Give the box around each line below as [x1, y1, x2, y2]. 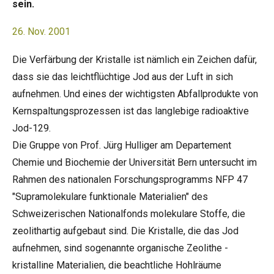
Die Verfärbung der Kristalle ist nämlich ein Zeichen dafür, [12, 54, 257, 65]
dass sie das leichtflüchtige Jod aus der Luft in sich [12, 71, 233, 83]
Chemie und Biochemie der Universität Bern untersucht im [12, 157, 257, 168]
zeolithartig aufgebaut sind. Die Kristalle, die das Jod [12, 225, 239, 237]
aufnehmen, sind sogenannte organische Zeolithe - [12, 242, 228, 254]
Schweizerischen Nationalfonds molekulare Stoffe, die [12, 208, 245, 220]
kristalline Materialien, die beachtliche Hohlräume [12, 259, 221, 271]
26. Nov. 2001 [12, 26, 70, 37]
